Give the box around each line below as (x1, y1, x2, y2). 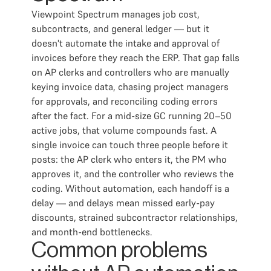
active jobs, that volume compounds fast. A (31, 124, 217, 136)
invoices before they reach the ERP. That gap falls (31, 51, 240, 64)
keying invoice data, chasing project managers (31, 80, 229, 93)
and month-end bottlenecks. (31, 226, 152, 238)
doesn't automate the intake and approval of (31, 37, 220, 49)
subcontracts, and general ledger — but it (31, 22, 209, 34)
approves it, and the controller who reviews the (31, 168, 233, 180)
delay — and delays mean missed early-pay (31, 197, 215, 209)
